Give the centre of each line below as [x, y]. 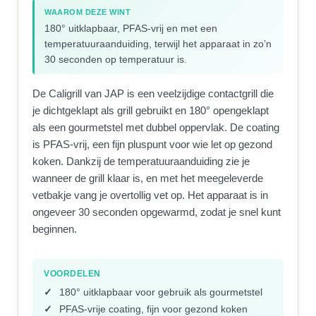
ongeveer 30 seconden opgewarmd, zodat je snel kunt [157, 212]
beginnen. [55, 229]
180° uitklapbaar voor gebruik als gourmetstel [161, 292]
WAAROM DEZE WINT [88, 12]
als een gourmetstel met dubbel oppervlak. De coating [156, 127]
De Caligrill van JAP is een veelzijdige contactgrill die [153, 93]
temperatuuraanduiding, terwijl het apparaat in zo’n [158, 44]
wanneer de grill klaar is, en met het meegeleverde [148, 178]
